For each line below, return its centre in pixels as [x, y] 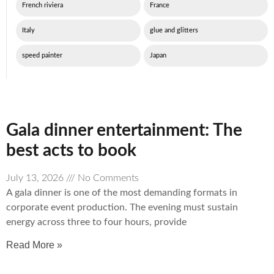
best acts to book [71, 150]
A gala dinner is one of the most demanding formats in [122, 193]
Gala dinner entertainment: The [124, 130]
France [159, 5]
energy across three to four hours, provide [96, 222]
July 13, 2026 [36, 178]
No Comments [107, 178]
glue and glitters [174, 30]
